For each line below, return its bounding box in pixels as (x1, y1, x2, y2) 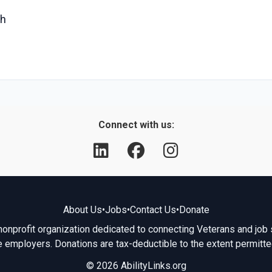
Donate (178, 204, 209, 216)
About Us (63, 204, 102, 216)
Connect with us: (98, 119, 174, 131)
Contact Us (129, 204, 176, 216)
